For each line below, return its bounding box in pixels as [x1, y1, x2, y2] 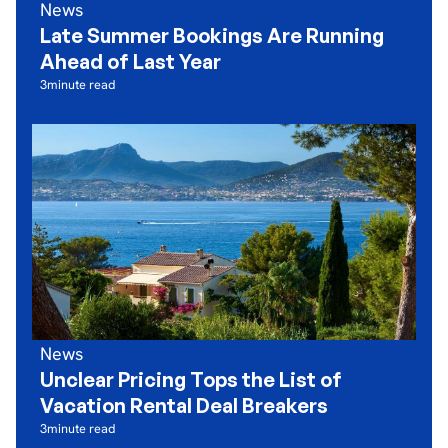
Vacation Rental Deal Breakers [40, 393, 328, 418]
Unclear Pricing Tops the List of [40, 367, 342, 392]
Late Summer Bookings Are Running [40, 23, 384, 48]
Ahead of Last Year [40, 49, 221, 74]
